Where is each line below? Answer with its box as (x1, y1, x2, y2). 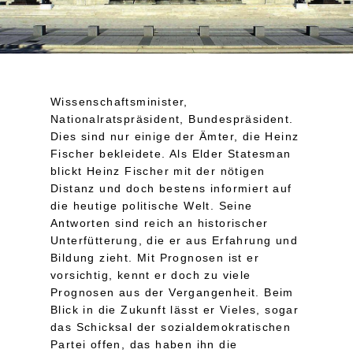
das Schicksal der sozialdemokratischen (50, 320, 292, 333)
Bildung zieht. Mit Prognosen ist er (50, 251, 259, 264)
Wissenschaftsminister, (50, 95, 188, 108)
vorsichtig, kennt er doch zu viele (50, 268, 251, 281)
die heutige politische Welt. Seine (50, 199, 253, 212)
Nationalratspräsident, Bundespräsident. (50, 112, 294, 125)
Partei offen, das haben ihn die (50, 337, 238, 351)
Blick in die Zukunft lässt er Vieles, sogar (50, 303, 299, 316)
